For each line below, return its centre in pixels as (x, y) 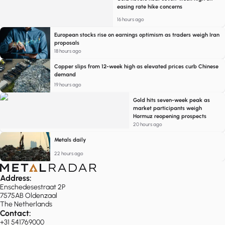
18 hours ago (68, 51)
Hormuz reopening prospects (170, 116)
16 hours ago (131, 19)
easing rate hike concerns (150, 7)
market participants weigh (167, 108)
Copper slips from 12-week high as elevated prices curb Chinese (136, 66)
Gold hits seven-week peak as (171, 100)
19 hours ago (68, 84)
